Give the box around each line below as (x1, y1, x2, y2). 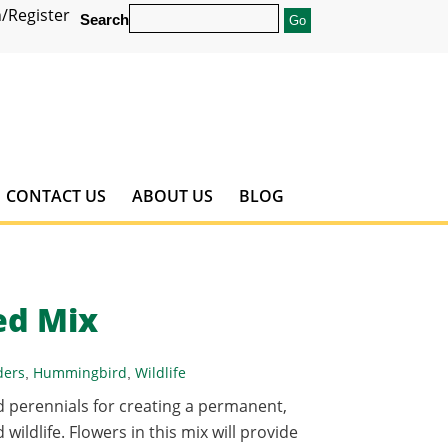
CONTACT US (5, 185, 106, 207)
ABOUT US (131, 185, 213, 207)
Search (80, 12, 129, 28)
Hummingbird (33, 363, 128, 382)
